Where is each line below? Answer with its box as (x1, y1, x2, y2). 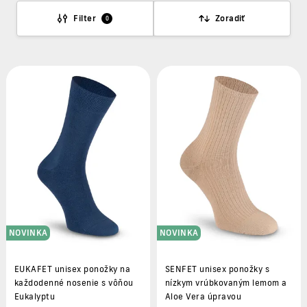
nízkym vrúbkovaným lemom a (165, 277, 287, 288)
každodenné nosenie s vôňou (14, 277, 134, 288)
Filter (73, 13, 97, 23)
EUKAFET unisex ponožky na (14, 263, 130, 274)
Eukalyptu (14, 291, 56, 302)
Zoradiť (214, 13, 245, 23)
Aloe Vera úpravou (165, 291, 242, 302)
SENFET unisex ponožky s (165, 263, 270, 274)
